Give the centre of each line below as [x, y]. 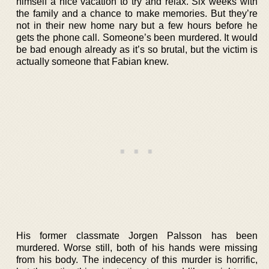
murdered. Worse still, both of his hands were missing [137, 247]
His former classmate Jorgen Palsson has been [137, 235]
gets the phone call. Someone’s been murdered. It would [137, 37]
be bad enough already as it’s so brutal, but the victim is [137, 49]
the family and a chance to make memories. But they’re [137, 13]
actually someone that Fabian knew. [92, 61]
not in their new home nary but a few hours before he [137, 25]
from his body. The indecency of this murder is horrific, [137, 259]
